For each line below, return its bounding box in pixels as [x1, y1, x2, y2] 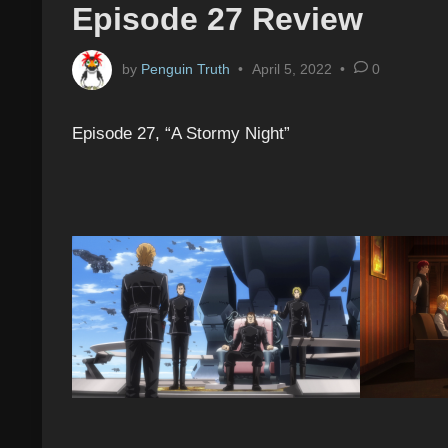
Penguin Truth [141, 60, 230, 77]
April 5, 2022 [251, 61, 332, 78]
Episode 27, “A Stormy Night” [72, 123, 290, 143]
